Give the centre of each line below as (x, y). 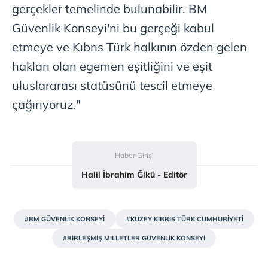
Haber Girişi (134, 156)
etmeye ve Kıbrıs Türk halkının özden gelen (130, 47)
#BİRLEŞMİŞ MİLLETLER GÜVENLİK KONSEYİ (134, 238)
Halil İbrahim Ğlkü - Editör (134, 175)
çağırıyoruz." (46, 105)
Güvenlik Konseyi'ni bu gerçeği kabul (113, 28)
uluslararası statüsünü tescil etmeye (112, 86)
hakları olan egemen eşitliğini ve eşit (112, 66)
